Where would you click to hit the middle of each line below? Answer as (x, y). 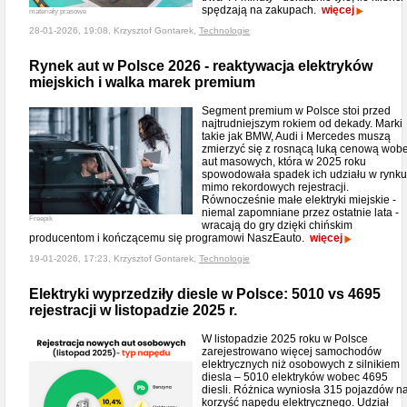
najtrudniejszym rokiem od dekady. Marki (302, 124)
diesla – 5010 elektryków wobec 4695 (295, 377)
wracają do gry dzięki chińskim (277, 225)
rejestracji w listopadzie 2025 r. (133, 310)
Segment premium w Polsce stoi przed (296, 111)
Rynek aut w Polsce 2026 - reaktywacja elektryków (201, 66)
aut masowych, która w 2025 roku (284, 162)
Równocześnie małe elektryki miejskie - (299, 200)
